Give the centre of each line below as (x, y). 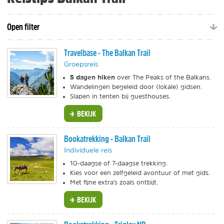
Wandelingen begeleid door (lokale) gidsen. (136, 87)
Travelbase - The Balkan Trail (107, 53)
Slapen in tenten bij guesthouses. (120, 96)
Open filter (23, 27)
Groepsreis (81, 64)
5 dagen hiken (92, 77)
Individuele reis (88, 150)
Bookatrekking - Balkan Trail (107, 139)
